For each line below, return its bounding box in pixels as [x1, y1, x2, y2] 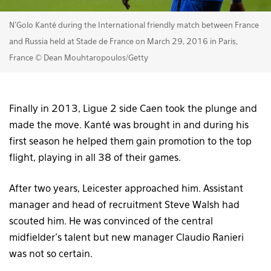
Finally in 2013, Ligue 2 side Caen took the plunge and [9, 104, 257, 114]
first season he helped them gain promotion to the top [9, 137, 252, 147]
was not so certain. [9, 249, 93, 260]
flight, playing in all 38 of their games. [9, 153, 181, 163]
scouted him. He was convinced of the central [9, 217, 213, 227]
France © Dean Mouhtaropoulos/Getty [9, 54, 148, 62]
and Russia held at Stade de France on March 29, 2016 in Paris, [9, 38, 238, 46]
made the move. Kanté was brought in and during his [9, 120, 249, 131]
